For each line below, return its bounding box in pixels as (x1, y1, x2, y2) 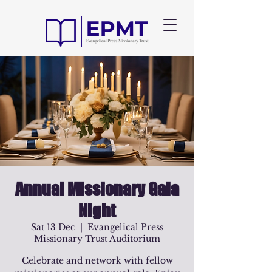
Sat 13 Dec (31, 222, 75, 233)
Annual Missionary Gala (15, 178, 179, 199)
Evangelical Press (87, 222, 163, 233)
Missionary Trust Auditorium (34, 233, 160, 244)
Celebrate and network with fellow (21, 255, 173, 266)
